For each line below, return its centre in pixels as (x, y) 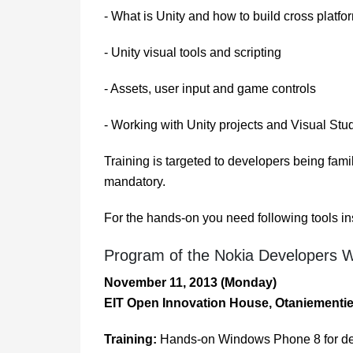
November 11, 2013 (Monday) (190, 283)
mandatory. (135, 182)
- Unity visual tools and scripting (193, 53)
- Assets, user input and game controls (210, 89)
